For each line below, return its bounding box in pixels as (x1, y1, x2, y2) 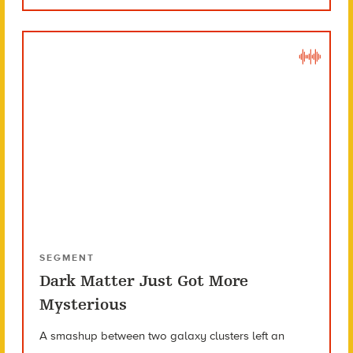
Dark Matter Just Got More (39, 271, 248, 290)
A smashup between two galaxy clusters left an (39, 328, 284, 343)
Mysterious (39, 295, 127, 314)
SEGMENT (39, 251, 95, 263)
